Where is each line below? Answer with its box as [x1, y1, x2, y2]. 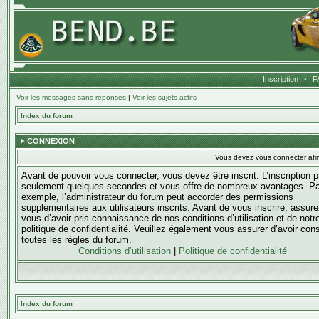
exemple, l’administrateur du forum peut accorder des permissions [21, 192, 293, 202]
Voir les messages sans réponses [16, 93, 126, 101]
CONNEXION [27, 137, 77, 145]
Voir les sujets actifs [132, 93, 197, 101]
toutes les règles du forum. [21, 234, 132, 245]
